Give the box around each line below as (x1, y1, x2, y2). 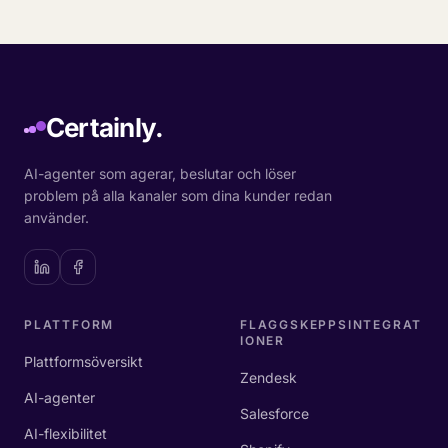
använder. (24, 209, 89, 226)
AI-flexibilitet (24, 425, 107, 442)
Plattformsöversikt (24, 353, 143, 370)
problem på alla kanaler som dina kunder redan (24, 187, 332, 204)
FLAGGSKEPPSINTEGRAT (240, 317, 423, 332)
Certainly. (46, 112, 164, 143)
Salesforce (240, 405, 309, 422)
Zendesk (240, 369, 297, 386)
